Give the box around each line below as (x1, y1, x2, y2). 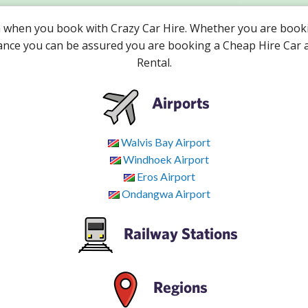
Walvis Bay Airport (119, 135, 210, 148)
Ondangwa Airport (119, 186, 210, 200)
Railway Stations (120, 223, 238, 243)
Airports (148, 93, 210, 112)
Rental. (136, 54, 172, 70)
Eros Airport (134, 169, 195, 183)
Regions (150, 277, 208, 296)
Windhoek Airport (120, 152, 209, 166)
